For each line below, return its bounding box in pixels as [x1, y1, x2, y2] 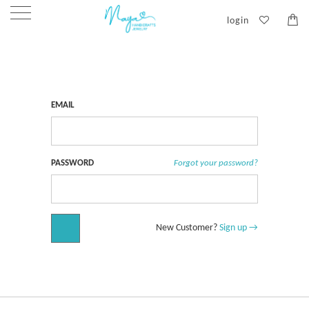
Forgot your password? [174, 159, 258, 168]
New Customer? [156, 223, 219, 233]
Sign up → [219, 223, 258, 233]
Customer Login [112, 23, 197, 34]
